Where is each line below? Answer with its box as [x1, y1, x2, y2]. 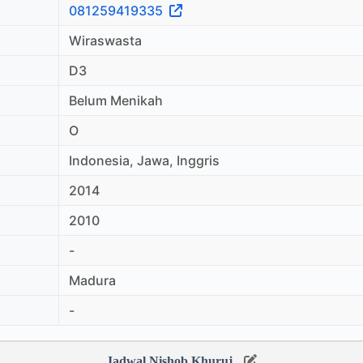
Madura [69, 271, 116, 288]
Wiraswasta [69, 32, 142, 49]
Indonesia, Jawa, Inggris [69, 152, 220, 169]
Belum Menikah [69, 92, 163, 109]
